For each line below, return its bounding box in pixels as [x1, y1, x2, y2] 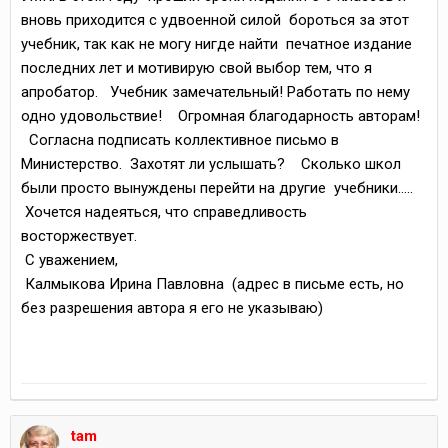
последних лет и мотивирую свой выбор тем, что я [21, 59, 372, 77]
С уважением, [21, 251, 122, 269]
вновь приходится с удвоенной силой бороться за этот [21, 11, 409, 29]
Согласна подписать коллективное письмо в [21, 131, 339, 149]
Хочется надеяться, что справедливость [21, 203, 311, 221]
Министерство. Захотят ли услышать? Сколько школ [21, 155, 401, 173]
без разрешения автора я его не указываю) [21, 299, 323, 317]
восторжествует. [21, 227, 137, 245]
